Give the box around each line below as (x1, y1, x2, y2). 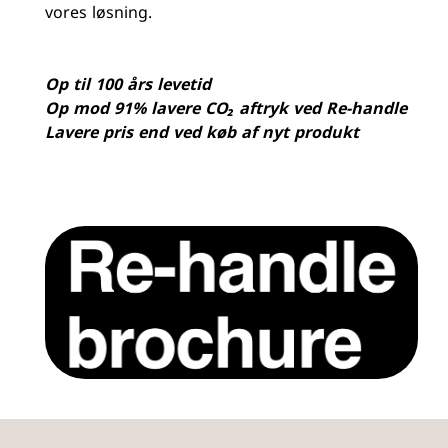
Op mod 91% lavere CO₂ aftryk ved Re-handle (45, 100, 407, 121)
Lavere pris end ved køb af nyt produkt (45, 124, 359, 145)
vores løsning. (45, 4, 152, 25)
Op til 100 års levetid (45, 76, 211, 97)
